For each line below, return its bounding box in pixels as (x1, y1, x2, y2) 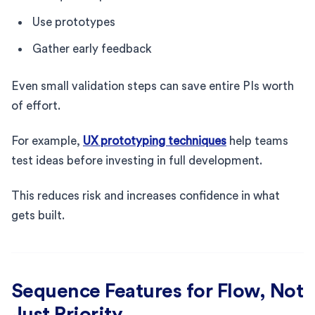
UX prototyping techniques (83, 134, 226, 147)
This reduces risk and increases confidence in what (11, 189, 280, 202)
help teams (226, 134, 288, 147)
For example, (11, 134, 83, 147)
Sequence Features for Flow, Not (11, 281, 304, 301)
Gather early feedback (32, 42, 152, 55)
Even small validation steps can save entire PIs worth (11, 79, 294, 92)
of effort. (11, 99, 60, 112)
